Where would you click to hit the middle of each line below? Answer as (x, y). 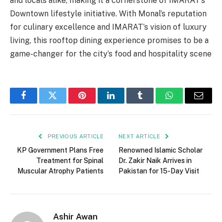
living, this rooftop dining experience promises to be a (109, 41)
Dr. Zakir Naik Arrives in (155, 161)
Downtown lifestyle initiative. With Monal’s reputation (108, 14)
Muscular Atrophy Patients (60, 171)
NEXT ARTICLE (140, 137)
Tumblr (153, 103)
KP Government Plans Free (60, 150)
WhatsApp (188, 103)
